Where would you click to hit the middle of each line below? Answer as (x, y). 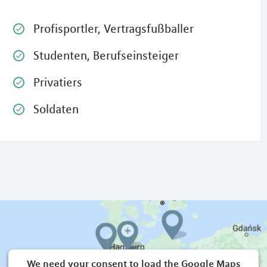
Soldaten (56, 109)
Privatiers (58, 82)
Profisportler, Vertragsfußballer (113, 29)
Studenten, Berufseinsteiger (106, 55)
